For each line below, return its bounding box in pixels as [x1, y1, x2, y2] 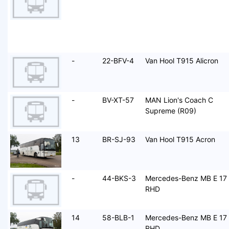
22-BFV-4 [102, 56, 134, 65]
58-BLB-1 [102, 213, 134, 222]
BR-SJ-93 [102, 134, 135, 144]
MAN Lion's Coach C [145, 95, 213, 104]
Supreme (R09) [145, 106, 196, 115]
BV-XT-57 [102, 95, 134, 104]
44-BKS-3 [102, 174, 136, 183]
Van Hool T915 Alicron [145, 56, 218, 65]
